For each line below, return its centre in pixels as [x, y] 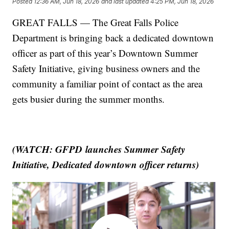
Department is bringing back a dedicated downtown [113, 38]
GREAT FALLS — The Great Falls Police [96, 22]
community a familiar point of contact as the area [108, 84]
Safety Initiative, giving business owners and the [106, 68]
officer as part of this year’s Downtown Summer [105, 53]
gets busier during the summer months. [89, 99]
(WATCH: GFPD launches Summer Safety [99, 149]
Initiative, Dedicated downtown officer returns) [106, 165]
